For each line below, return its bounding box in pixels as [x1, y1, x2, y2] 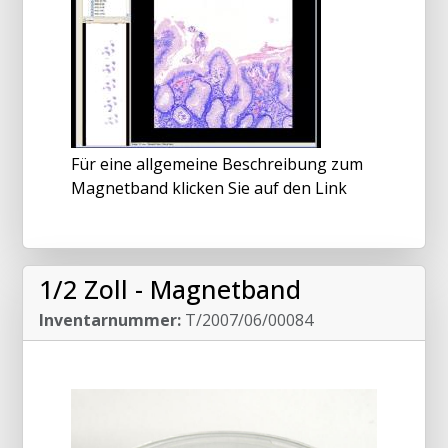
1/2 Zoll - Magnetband [39, 272, 301, 307]
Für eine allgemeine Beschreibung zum [71, 153, 363, 176]
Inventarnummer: [39, 309, 181, 332]
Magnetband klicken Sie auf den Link [71, 177, 347, 200]
